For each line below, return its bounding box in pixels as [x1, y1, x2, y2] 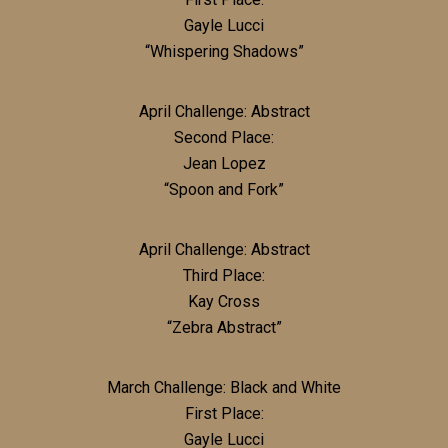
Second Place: [174, 127, 274, 147]
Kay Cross [188, 291, 260, 311]
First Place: [184, 403, 264, 423]
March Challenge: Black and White [107, 377, 341, 397]
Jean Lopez [182, 153, 266, 173]
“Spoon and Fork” [164, 179, 284, 199]
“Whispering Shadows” [144, 41, 304, 61]
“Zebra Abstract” [166, 317, 282, 337]
